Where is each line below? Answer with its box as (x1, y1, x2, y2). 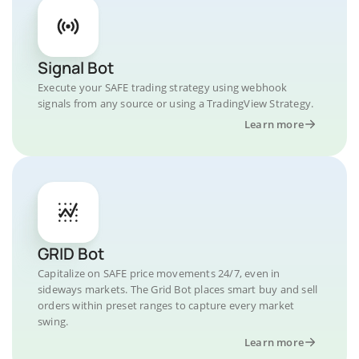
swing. (38, 314, 69, 329)
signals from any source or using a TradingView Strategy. (38, 96, 314, 111)
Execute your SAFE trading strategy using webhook (38, 80, 288, 95)
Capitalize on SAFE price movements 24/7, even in (38, 266, 280, 280)
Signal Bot (38, 57, 114, 79)
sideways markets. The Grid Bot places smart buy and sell (38, 282, 318, 296)
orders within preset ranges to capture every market (38, 298, 295, 313)
